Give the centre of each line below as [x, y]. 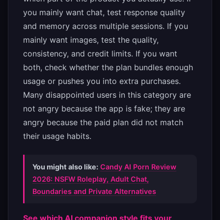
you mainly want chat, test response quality [104, 13]
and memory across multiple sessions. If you [106, 26]
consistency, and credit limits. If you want [100, 54]
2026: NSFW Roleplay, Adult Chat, [91, 179]
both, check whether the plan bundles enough [108, 68]
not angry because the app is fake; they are [104, 109]
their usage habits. [57, 136]
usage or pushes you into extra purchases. [102, 81]
